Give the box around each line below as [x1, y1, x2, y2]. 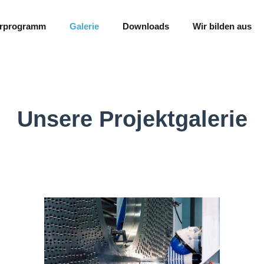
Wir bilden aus [192, 21, 252, 31]
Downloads [122, 21, 169, 31]
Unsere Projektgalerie [16, 107, 247, 131]
